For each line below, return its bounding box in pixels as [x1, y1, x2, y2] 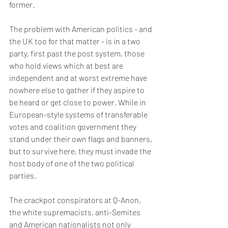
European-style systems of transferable [9, 109, 149, 119]
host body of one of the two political [9, 158, 136, 168]
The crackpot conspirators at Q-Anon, [9, 195, 142, 205]
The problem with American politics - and [9, 24, 154, 34]
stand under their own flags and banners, [9, 134, 154, 144]
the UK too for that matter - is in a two [9, 36, 142, 46]
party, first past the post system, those [9, 48, 146, 58]
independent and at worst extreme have [9, 73, 149, 82]
